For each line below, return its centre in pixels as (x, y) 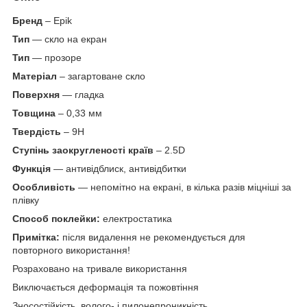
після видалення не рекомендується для (152, 237)
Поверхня (36, 94)
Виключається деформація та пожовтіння (106, 287)
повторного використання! (71, 250)
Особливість (44, 187)
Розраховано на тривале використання (100, 268)
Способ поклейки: (56, 218)
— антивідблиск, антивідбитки (119, 168)
